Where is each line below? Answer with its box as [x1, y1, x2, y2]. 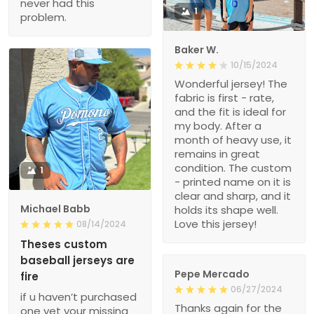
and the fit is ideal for [175, 104, 286, 120]
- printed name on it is [175, 175, 291, 190]
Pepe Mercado [175, 267, 250, 282]
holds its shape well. [175, 203, 278, 218]
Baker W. [175, 43, 219, 57]
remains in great [175, 146, 260, 162]
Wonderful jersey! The [175, 76, 287, 92]
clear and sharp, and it [175, 189, 291, 204]
